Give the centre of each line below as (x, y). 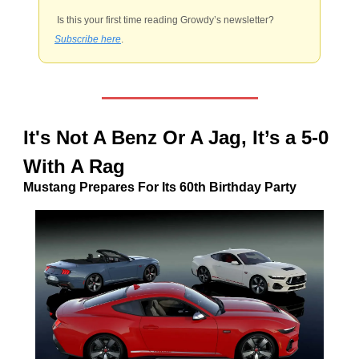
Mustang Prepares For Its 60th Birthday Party (160, 187)
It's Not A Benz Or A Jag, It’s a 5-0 (176, 137)
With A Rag (74, 166)
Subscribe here (88, 39)
